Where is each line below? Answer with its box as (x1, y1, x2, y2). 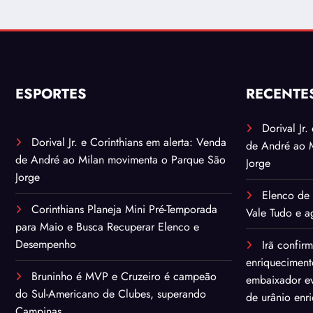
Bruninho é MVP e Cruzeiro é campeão (31, 268, 217, 285)
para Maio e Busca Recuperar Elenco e (15, 219, 199, 235)
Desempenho (15, 236, 76, 253)
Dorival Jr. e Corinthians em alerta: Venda (31, 134, 226, 151)
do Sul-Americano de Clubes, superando (15, 286, 206, 303)
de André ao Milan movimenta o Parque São (15, 152, 226, 168)
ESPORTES (15, 84, 87, 105)
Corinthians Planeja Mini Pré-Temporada (31, 201, 217, 218)
